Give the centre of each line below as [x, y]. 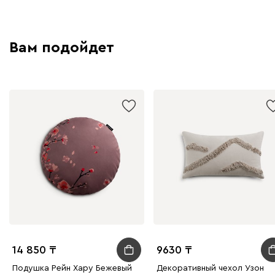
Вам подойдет [62, 48]
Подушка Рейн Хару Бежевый [72, 269]
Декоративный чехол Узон [210, 269]
